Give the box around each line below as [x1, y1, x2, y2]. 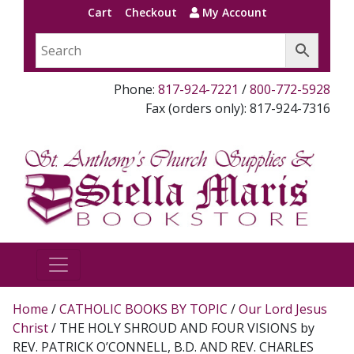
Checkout [124, 5, 177, 20]
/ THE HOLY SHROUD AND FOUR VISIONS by [48, 318, 314, 337]
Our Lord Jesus [239, 299, 327, 318]
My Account [198, 5, 267, 20]
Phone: [114, 81, 158, 98]
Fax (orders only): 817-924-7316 [145, 100, 330, 117]
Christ [13, 318, 48, 337]
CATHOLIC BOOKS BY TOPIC [59, 299, 228, 318]
